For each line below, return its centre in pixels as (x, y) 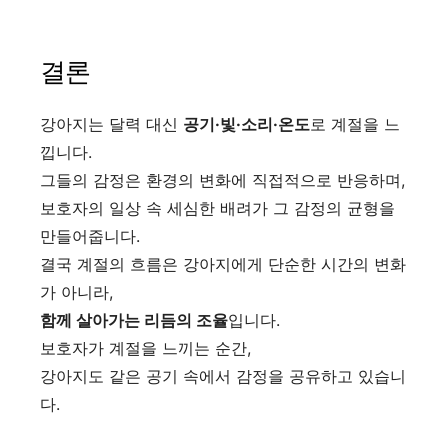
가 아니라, (76, 292)
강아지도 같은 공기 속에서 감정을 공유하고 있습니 (223, 376)
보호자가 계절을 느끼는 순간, (145, 348)
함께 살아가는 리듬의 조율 (134, 320)
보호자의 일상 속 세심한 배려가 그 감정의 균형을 (217, 208)
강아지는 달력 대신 (111, 124)
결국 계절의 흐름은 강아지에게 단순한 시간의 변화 (223, 264)
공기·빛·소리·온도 (246, 124)
